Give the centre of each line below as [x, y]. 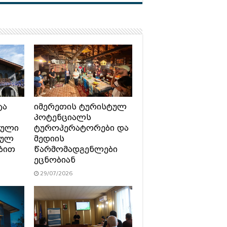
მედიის [49, 139]
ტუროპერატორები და [81, 128]
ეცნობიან [54, 160]
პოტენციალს [62, 118]
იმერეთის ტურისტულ [80, 107]
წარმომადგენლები [75, 150]
